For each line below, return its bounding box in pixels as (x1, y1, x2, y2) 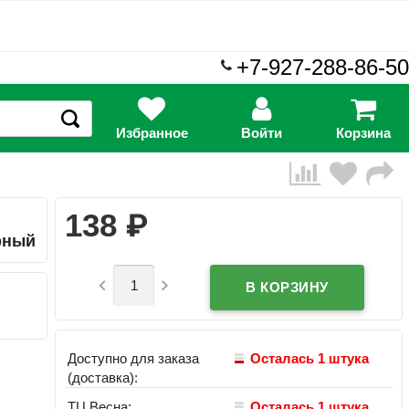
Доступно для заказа (68, 350, 200, 366)
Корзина (336, 125, 392, 142)
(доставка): (68, 369, 139, 385)
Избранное (115, 125, 188, 142)
